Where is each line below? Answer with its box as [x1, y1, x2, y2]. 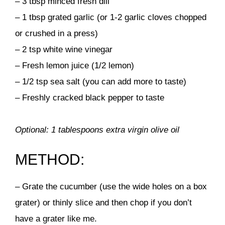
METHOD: [15, 151, 84, 168]
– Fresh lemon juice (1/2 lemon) [15, 60, 134, 70]
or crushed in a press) [15, 28, 98, 38]
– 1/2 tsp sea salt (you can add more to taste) [15, 76, 186, 86]
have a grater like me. [15, 214, 97, 223]
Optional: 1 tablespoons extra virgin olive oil [15, 125, 179, 135]
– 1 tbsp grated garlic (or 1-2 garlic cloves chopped [15, 12, 206, 22]
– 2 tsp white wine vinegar [15, 44, 113, 54]
